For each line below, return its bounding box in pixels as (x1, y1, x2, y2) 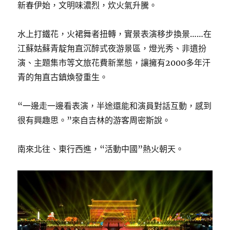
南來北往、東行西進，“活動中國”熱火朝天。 (17, 143, 184, 154)
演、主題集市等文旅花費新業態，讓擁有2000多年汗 (17, 57, 211, 68)
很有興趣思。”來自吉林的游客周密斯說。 (17, 114, 171, 125)
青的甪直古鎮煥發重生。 (17, 71, 108, 82)
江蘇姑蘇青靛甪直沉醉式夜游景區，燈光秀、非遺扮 (17, 43, 207, 53)
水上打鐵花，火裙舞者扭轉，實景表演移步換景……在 (17, 28, 212, 39)
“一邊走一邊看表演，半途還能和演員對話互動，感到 (17, 100, 212, 111)
